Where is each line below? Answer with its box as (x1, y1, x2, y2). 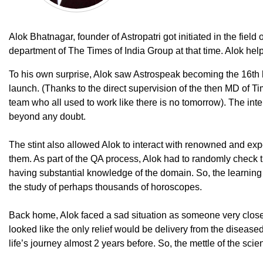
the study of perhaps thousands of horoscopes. (9, 182, 202, 193)
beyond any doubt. (9, 112, 86, 122)
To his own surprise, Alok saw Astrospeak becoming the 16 (9, 69, 252, 80)
